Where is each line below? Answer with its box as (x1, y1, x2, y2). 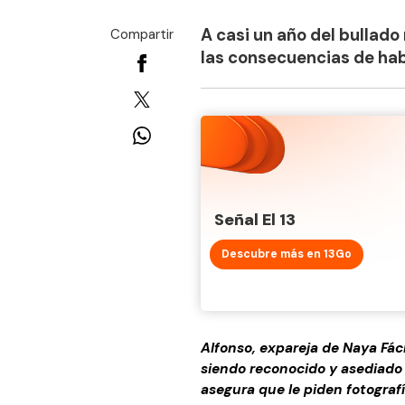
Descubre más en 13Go (221, 246, 352, 261)
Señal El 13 (214, 208, 296, 231)
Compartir (110, 24, 174, 43)
